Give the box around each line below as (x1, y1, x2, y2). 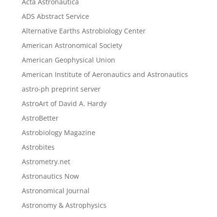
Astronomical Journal (21, 186, 90, 195)
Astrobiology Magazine (21, 127, 95, 137)
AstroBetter (21, 113, 59, 123)
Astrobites (21, 142, 55, 152)
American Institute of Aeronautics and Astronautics (21, 69, 188, 79)
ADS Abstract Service (21, 11, 89, 21)
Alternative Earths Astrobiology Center (21, 26, 146, 35)
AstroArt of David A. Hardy (21, 98, 107, 108)
